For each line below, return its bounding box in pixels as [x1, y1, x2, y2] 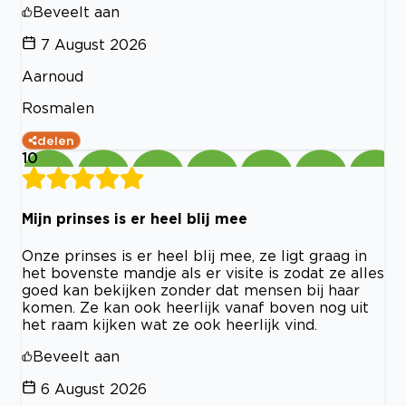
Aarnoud [22, 68, 83, 84]
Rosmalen [22, 100, 94, 116]
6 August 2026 [41, 380, 147, 397]
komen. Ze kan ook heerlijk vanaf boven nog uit [22, 298, 369, 315]
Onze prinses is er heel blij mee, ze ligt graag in [22, 246, 367, 264]
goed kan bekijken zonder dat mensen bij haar [22, 281, 360, 298]
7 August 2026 [41, 36, 147, 53]
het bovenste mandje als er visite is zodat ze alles [22, 264, 384, 281]
